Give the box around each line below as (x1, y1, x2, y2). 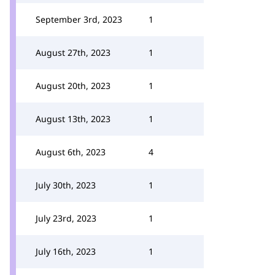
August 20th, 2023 (36, 80, 110, 91)
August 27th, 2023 (36, 47, 110, 58)
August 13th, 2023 (36, 113, 110, 125)
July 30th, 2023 (36, 179, 96, 191)
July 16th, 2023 (36, 246, 96, 257)
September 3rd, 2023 (36, 14, 122, 25)
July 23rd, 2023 (36, 212, 96, 224)
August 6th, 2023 (36, 146, 106, 158)
